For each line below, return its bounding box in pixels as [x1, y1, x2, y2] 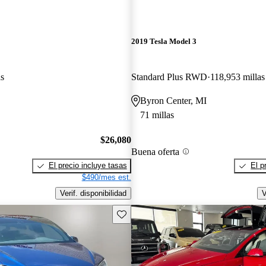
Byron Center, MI [140, 95, 207, 106]
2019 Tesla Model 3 [131, 37, 197, 46]
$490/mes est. [81, 173, 131, 182]
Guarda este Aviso [116, 208, 180, 218]
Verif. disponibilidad [59, 188, 126, 198]
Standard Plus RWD [131, 71, 207, 82]
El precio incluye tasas [48, 161, 127, 170]
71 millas [140, 109, 174, 120]
